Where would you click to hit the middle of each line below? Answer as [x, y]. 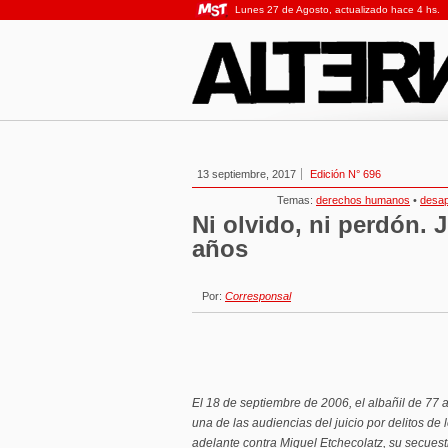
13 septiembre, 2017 [246, 174]
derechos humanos [363, 200]
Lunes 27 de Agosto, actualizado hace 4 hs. [337, 9]
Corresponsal [258, 296]
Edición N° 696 [345, 174]
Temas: [296, 200]
